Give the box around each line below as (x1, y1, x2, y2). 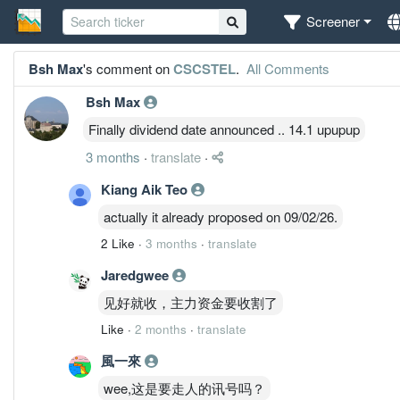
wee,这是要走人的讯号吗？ (104, 378, 265, 397)
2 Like (101, 234, 135, 252)
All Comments (243, 58, 329, 78)
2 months (135, 320, 187, 337)
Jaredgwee (101, 264, 172, 285)
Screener (306, 12, 361, 31)
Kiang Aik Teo (101, 179, 191, 199)
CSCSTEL (173, 58, 236, 79)
